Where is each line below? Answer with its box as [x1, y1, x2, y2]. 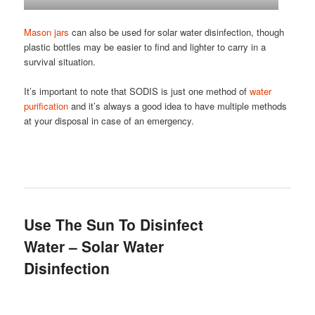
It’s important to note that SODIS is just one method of [24, 84, 250, 98]
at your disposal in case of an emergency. [24, 114, 195, 128]
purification [24, 99, 69, 113]
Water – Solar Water [24, 235, 165, 257]
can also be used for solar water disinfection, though [69, 25, 285, 39]
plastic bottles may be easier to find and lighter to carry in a [24, 40, 266, 54]
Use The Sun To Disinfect [24, 213, 204, 235]
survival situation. [24, 55, 96, 69]
